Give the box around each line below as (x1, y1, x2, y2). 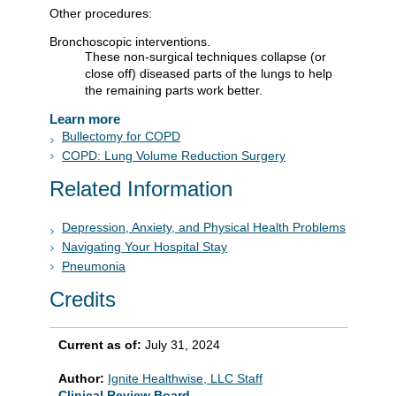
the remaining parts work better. (85, 82, 263, 97)
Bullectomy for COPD (62, 128, 180, 143)
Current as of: (58, 338, 145, 353)
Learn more (49, 110, 120, 126)
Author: (58, 371, 108, 386)
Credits (49, 287, 116, 312)
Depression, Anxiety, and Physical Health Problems (62, 220, 346, 235)
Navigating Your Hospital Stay (62, 240, 227, 255)
